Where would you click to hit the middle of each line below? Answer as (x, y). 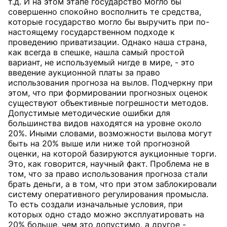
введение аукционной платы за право (84, 72)
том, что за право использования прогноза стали (108, 174)
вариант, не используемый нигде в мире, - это (101, 62)
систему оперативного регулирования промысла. (108, 194)
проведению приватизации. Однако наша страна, (107, 42)
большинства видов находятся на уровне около (105, 123)
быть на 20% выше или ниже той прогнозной (99, 143)
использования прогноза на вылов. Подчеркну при (110, 83)
